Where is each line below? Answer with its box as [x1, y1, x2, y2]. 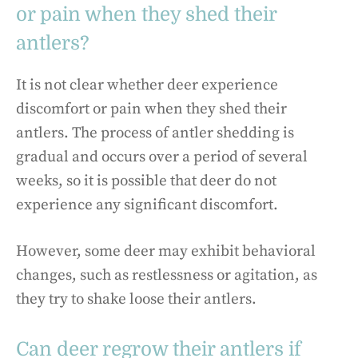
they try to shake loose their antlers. [16, 290, 257, 309]
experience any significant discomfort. [16, 195, 278, 214]
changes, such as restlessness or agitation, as [16, 266, 317, 285]
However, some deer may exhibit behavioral [16, 242, 316, 261]
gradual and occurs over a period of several [16, 147, 308, 166]
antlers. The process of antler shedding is [16, 123, 294, 142]
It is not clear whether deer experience [16, 75, 278, 94]
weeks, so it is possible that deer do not [16, 171, 276, 190]
